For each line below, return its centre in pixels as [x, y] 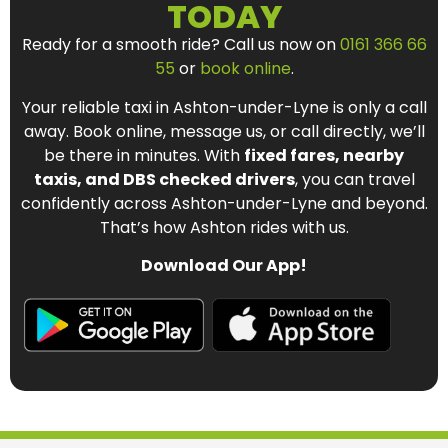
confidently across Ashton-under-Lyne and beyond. [224, 203]
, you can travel [354, 179]
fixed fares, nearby [324, 155]
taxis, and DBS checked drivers [164, 179]
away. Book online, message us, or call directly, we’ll [224, 131]
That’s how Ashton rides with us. [224, 227]
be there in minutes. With [144, 155]
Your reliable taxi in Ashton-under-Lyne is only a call [224, 107]
